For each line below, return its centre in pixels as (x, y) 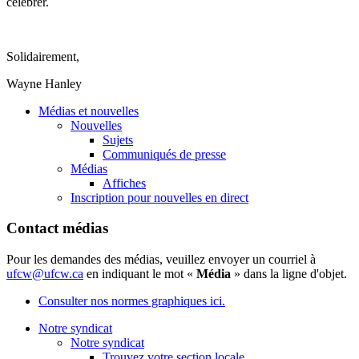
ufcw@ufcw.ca (45, 274)
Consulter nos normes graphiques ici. (132, 301)
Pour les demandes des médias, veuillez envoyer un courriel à (161, 260)
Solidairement (41, 56)
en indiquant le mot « (140, 274)
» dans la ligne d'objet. (290, 274)
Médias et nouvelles (89, 111)
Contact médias (57, 228)
